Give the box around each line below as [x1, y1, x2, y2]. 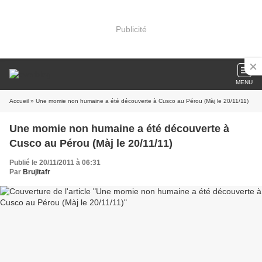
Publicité [115, 24, 147, 34]
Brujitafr [23, 168, 50, 176]
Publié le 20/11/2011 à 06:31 [9, 158, 101, 167]
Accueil [9, 98, 29, 104]
